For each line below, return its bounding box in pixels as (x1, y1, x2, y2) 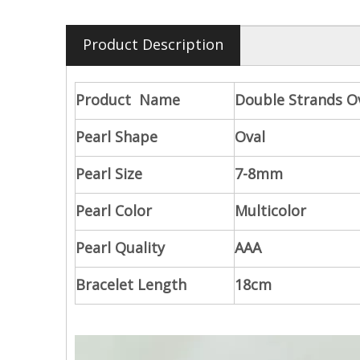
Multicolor (235, 201, 306, 220)
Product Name (76, 90, 180, 109)
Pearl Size (76, 164, 142, 183)
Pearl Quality (76, 238, 165, 257)
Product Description (83, 35, 223, 54)
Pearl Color (76, 201, 152, 220)
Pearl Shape (76, 127, 157, 146)
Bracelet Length (76, 275, 186, 294)
